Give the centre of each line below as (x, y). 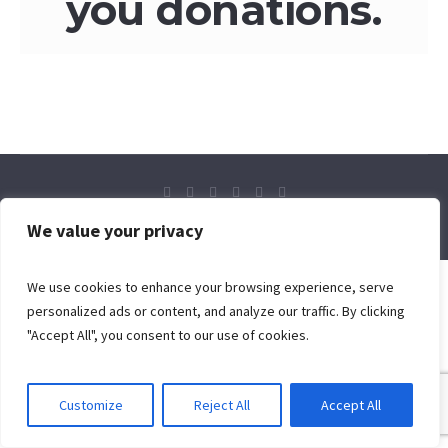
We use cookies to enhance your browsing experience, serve (210, 287)
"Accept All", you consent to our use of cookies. (168, 335)
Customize (90, 405)
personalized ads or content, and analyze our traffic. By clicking (216, 311)
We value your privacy (115, 230)
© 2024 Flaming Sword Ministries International (224, 224)
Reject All (221, 405)
